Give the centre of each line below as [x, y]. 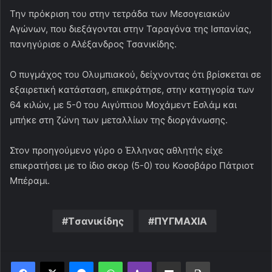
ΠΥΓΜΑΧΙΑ [181, 221]
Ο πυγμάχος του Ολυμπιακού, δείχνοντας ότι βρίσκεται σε [135, 75]
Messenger [114, 261]
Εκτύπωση [229, 261]
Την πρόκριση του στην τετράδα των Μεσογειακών [120, 14]
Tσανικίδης [96, 221]
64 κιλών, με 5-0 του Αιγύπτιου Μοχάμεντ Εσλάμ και [123, 105]
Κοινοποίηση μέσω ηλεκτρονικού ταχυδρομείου [206, 261]
